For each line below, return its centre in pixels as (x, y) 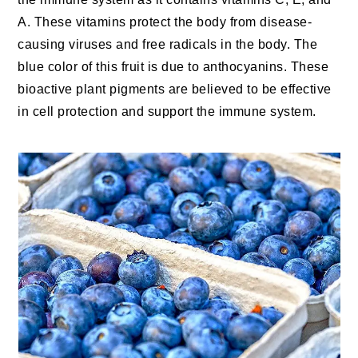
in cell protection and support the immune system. (167, 112)
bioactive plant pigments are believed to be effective (175, 89)
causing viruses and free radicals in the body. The (168, 45)
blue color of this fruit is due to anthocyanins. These (173, 67)
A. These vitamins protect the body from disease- (165, 22)
